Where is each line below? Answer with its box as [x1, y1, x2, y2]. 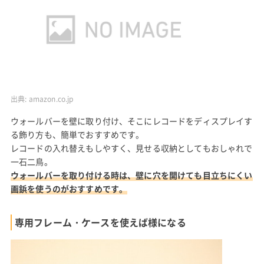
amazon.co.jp [28, 94, 74, 105]
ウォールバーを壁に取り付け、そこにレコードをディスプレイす [10, 115, 253, 127]
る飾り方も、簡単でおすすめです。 [10, 128, 144, 141]
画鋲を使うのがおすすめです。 [10, 183, 128, 195]
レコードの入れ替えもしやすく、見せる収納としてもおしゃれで [10, 142, 253, 154]
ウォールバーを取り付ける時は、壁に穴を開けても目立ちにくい [10, 169, 253, 181]
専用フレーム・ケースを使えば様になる [14, 215, 186, 230]
